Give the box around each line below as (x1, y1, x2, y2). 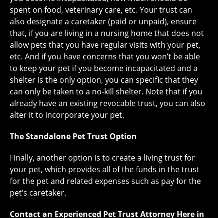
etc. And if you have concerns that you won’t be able (10, 51, 200, 62)
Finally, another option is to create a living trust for (10, 152, 195, 163)
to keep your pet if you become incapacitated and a (10, 63, 198, 74)
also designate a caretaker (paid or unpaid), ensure (10, 16, 197, 27)
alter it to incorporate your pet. (10, 109, 124, 121)
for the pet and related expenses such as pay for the (10, 176, 201, 187)
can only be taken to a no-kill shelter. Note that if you (10, 86, 202, 97)
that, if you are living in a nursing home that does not (10, 28, 204, 39)
